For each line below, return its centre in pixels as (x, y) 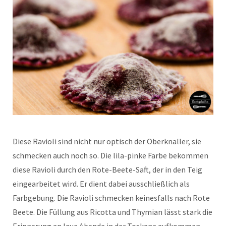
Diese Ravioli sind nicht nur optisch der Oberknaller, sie (107, 141)
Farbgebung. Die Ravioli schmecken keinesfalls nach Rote (111, 197)
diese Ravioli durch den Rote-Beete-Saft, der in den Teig (107, 169)
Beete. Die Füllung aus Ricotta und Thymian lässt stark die (112, 212)
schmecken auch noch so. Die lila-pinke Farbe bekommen (110, 155)
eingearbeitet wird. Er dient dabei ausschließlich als (101, 183)
